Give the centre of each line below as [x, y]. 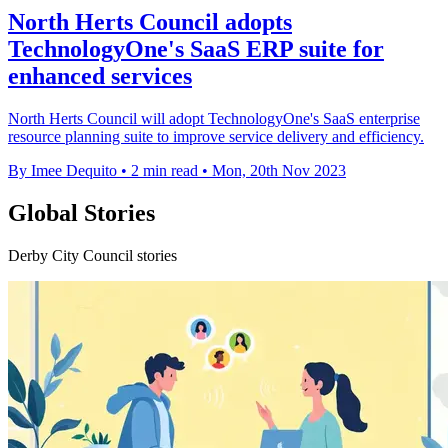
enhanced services [100, 76]
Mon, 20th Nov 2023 [279, 171]
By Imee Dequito [62, 171]
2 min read [164, 171]
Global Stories [81, 213]
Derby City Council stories [92, 256]
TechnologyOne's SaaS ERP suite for [196, 49]
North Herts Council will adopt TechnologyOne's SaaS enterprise [214, 119]
